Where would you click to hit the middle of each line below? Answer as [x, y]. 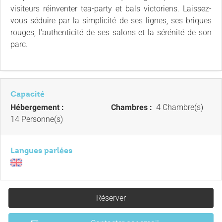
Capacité [28, 94]
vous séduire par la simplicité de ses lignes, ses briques [111, 21]
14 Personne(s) [37, 119]
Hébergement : [38, 107]
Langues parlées [41, 150]
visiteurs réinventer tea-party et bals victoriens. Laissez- [111, 9]
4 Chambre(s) [179, 107]
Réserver [111, 198]
